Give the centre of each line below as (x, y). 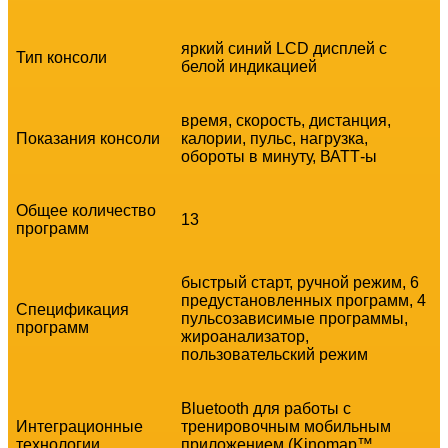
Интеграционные (79, 426)
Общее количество (86, 210)
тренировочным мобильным (286, 426)
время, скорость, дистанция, (286, 120)
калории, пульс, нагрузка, (274, 138)
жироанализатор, (245, 336)
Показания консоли (88, 138)
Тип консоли (61, 57)
